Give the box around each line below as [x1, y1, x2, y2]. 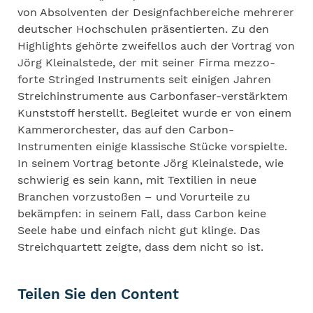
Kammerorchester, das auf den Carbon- [17, 123, 234, 136]
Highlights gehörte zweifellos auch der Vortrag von [17, 39, 295, 52]
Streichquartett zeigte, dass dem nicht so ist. [17, 240, 263, 254]
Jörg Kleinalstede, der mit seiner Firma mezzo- [17, 56, 275, 69]
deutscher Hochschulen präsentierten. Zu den [17, 22, 269, 36]
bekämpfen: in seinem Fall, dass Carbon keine [17, 207, 266, 220]
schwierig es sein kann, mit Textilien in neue [17, 173, 256, 187]
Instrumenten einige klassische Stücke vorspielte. [17, 140, 287, 153]
